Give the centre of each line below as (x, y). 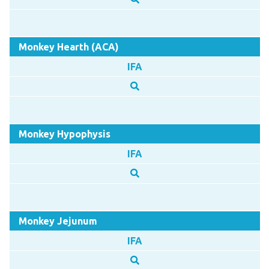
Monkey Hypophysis (64, 134)
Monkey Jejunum (58, 221)
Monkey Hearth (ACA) (68, 47)
